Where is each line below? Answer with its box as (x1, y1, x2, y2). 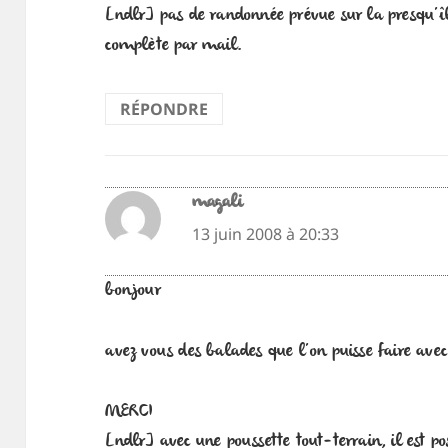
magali (191, 190, 242, 215)
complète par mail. (105, 34, 242, 59)
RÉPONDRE (120, 98, 209, 121)
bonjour (105, 279, 161, 304)
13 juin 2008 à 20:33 (191, 222, 339, 245)
